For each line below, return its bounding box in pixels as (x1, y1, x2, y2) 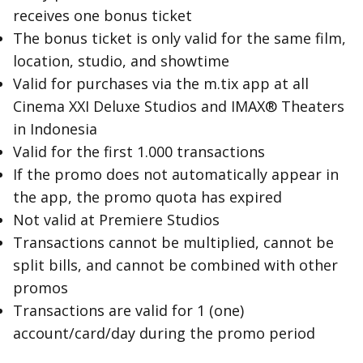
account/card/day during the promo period (13, 323, 315, 343)
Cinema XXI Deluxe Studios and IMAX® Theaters (13, 96, 344, 116)
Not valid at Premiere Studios (13, 210, 220, 229)
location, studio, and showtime (13, 51, 229, 70)
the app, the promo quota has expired (13, 187, 282, 207)
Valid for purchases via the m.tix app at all (13, 74, 309, 93)
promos (13, 278, 68, 297)
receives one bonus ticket (13, 6, 192, 25)
